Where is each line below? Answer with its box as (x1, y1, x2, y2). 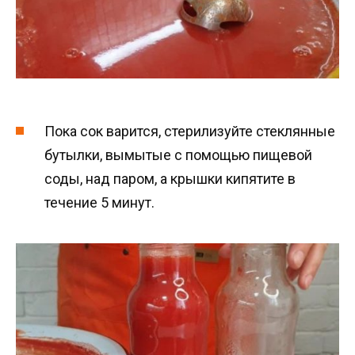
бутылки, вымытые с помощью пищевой (44, 147, 312, 164)
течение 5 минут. (44, 194, 155, 212)
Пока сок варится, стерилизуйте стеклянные (44, 123, 335, 140)
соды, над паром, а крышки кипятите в (44, 170, 296, 188)
